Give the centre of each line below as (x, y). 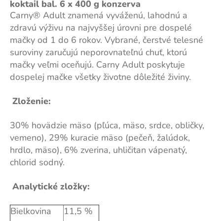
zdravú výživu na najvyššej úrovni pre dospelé (101, 28)
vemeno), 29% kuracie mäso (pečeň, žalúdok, (100, 138)
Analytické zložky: (51, 186)
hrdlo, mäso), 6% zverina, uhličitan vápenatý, (98, 150)
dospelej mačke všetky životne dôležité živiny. (100, 77)
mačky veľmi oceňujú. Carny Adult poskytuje (97, 65)
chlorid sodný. (37, 162)
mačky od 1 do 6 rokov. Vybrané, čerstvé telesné (107, 40)
